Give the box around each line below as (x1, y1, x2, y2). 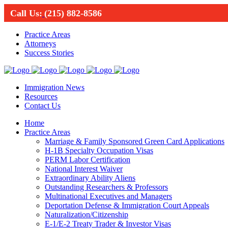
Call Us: (10, 8, 42, 18)
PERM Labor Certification (45, 155, 130, 164)
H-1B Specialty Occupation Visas (45, 146, 153, 155)
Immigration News (24, 83, 84, 92)
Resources (24, 92, 58, 101)
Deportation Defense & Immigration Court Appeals (45, 201, 209, 210)
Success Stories (24, 48, 74, 57)
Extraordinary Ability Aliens (45, 174, 135, 182)
